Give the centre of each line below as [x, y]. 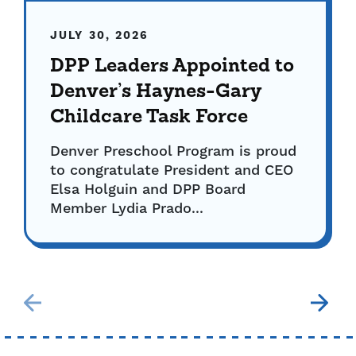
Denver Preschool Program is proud [173, 152]
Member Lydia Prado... [127, 209]
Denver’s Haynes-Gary [155, 93]
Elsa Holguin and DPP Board [148, 190]
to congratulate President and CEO [172, 171]
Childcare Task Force [149, 118]
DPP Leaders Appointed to [172, 67]
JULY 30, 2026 [100, 36]
